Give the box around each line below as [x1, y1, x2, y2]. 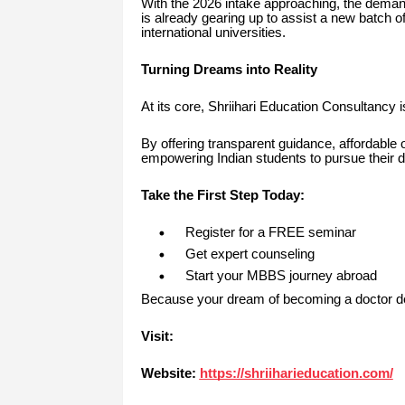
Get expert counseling [184, 247, 315, 262]
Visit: [140, 329, 174, 344]
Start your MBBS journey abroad [184, 268, 377, 284]
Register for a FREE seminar [184, 225, 356, 240]
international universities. [140, 25, 286, 41]
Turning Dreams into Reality [140, 62, 317, 78]
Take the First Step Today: [140, 188, 305, 203]
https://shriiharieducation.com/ [199, 366, 393, 381]
